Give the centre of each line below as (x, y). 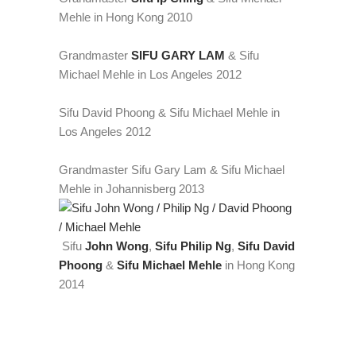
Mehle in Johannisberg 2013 (132, 188)
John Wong (117, 246)
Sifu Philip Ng (193, 246)
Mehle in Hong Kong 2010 (126, 17)
